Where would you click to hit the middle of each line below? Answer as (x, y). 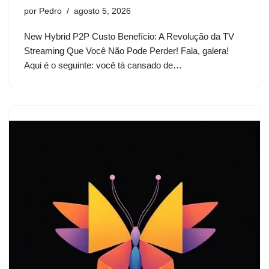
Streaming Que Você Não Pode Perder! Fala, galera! (126, 51)
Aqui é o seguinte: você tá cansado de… (104, 65)
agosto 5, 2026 (102, 11)
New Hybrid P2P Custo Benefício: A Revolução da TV (129, 36)
